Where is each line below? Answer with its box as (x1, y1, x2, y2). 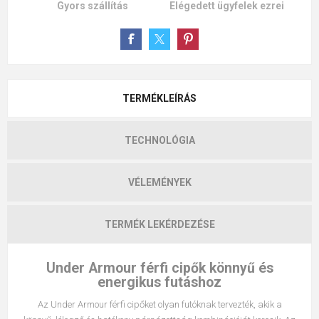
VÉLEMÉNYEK (127, 177, 192, 189)
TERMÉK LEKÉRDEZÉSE (104, 219, 215, 231)
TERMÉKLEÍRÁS (122, 93, 197, 105)
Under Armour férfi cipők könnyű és (46, 260, 273, 277)
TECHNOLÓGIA (124, 135, 195, 147)
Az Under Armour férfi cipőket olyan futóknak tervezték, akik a (37, 299, 282, 310)
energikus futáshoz (98, 274, 221, 291)
